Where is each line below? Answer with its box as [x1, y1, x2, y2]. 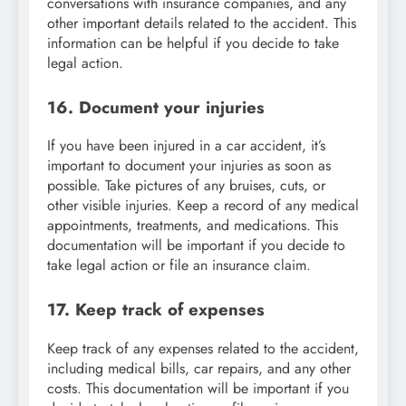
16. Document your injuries [47, 94, 265, 120]
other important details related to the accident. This [47, 12, 356, 34]
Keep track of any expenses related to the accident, [47, 338, 359, 360]
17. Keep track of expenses [47, 297, 265, 323]
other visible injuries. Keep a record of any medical [47, 195, 359, 217]
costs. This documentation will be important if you [47, 378, 349, 400]
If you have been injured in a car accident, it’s [47, 135, 325, 157]
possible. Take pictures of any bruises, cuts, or [47, 175, 325, 197]
